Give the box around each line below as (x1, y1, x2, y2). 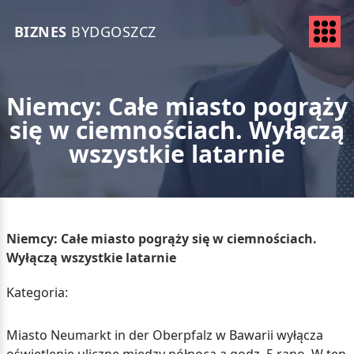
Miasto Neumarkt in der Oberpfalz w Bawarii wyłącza (6, 326, 323, 344)
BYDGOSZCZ (66, 21, 156, 41)
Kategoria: (6, 284, 68, 301)
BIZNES (13, 21, 67, 41)
